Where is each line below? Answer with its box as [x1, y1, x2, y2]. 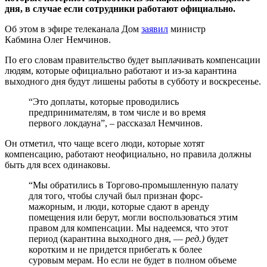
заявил [141, 23, 168, 34]
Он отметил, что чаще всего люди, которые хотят [5, 138, 204, 148]
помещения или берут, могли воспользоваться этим [29, 212, 238, 222]
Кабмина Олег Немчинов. [5, 34, 111, 45]
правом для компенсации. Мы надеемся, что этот [29, 222, 228, 233]
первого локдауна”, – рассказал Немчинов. [29, 117, 203, 128]
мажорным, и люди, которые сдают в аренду [29, 201, 209, 212]
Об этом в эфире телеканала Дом [5, 23, 141, 34]
